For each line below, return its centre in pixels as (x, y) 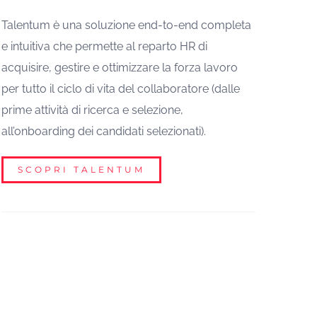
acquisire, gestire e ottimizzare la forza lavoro (120, 67)
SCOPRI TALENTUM (82, 169)
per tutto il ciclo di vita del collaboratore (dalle (121, 88)
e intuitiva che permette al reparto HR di (105, 46)
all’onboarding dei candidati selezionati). (104, 131)
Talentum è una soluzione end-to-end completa (127, 25)
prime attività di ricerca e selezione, (93, 110)
